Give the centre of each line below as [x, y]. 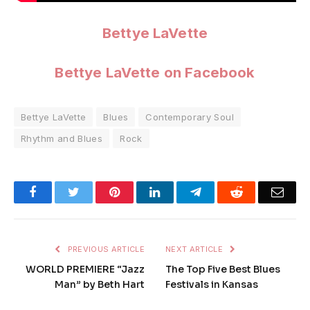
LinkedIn [182, 192]
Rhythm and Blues [62, 139]
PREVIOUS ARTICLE [105, 249]
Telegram [224, 192]
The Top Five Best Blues [223, 270]
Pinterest [140, 192]
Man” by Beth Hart [100, 285]
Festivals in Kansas [212, 285]
